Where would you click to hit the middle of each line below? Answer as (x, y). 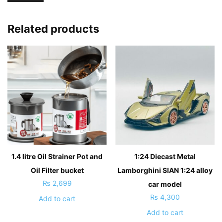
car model (165, 184)
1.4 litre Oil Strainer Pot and (57, 156)
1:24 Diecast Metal (165, 156)
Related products (53, 28)
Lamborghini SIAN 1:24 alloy (165, 170)
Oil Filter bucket (57, 170)
